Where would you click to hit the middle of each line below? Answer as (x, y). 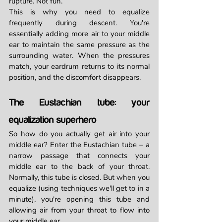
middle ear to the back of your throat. (79, 167)
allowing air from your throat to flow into (79, 210)
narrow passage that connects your (79, 156)
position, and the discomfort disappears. (75, 78)
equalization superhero (53, 120)
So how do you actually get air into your (79, 134)
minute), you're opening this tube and (79, 199)
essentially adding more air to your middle (79, 34)
